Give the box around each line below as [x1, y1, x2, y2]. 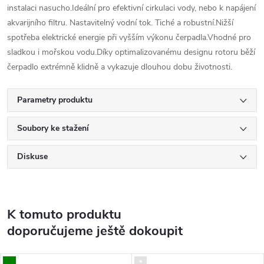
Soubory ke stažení [17, 122, 89, 134]
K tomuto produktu [7, 205, 121, 223]
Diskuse [17, 150, 48, 162]
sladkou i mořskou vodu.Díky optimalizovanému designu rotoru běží [7, 46, 255, 58]
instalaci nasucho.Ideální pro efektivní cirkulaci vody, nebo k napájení [7, 2, 256, 14]
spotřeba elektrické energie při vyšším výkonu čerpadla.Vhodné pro [7, 31, 251, 43]
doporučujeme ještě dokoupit [7, 222, 183, 240]
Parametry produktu [17, 94, 93, 105]
